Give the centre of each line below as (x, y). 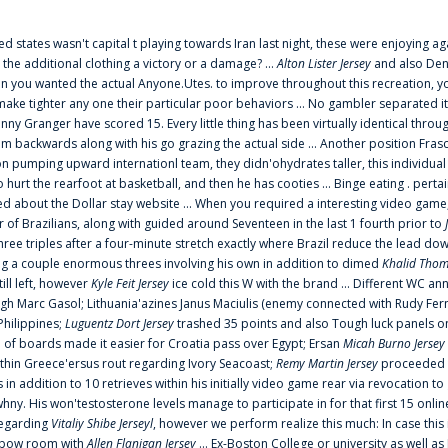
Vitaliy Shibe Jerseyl (102, 424)
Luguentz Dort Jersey (119, 324)
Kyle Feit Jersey (130, 284)
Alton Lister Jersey (324, 64)
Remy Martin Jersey (327, 364)
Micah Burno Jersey (394, 344)
